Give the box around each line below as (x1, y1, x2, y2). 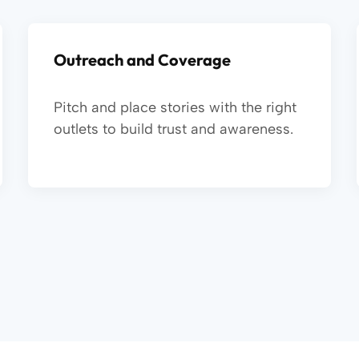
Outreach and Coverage (53, 50, 231, 70)
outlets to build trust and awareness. (53, 120, 293, 138)
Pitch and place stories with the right (53, 99, 296, 116)
